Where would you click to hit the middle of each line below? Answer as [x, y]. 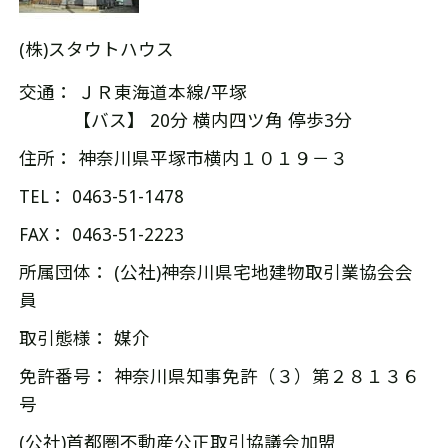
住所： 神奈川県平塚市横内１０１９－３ [183, 158]
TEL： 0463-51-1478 [101, 196]
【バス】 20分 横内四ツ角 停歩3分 [185, 120]
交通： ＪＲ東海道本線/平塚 [132, 92]
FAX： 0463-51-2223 [101, 234]
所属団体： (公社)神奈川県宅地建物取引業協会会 [215, 272]
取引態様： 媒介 [84, 338]
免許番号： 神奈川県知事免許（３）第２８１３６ [219, 376]
